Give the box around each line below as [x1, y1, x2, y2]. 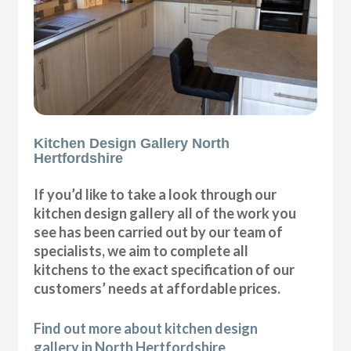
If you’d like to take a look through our [34, 186, 277, 204]
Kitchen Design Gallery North [34, 136, 230, 152]
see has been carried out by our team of [34, 223, 284, 241]
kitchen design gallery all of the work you [34, 204, 297, 223]
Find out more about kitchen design [34, 320, 259, 338]
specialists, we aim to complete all [34, 242, 249, 260]
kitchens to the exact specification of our [34, 261, 295, 279]
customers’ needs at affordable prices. [34, 280, 281, 298]
